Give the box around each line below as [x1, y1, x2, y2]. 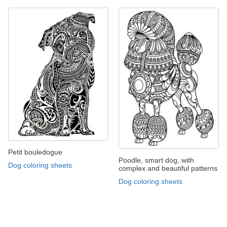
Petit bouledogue [8, 148, 62, 157]
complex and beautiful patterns [119, 164, 217, 173]
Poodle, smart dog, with [119, 156, 194, 165]
